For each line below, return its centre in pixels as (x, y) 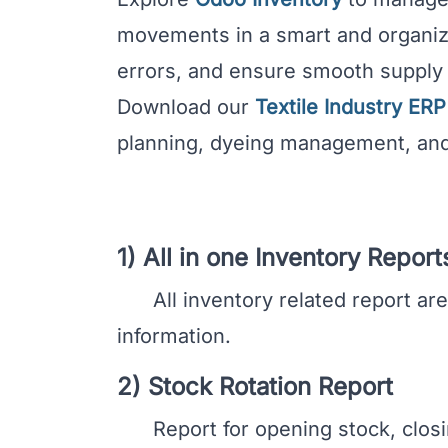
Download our (186, 106)
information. (174, 335)
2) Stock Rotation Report (255, 386)
